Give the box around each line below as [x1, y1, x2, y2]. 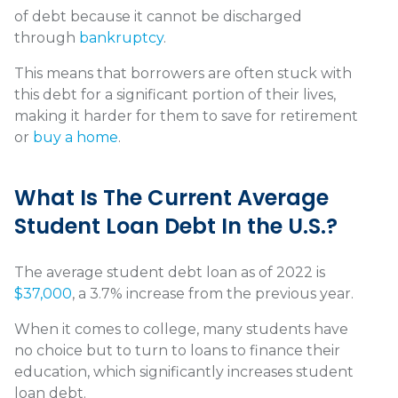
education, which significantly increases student [14, 363, 354, 381]
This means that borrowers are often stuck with [14, 65, 352, 83]
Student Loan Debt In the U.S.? [14, 211, 338, 242]
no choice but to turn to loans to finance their [14, 342, 340, 360]
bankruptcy [79, 29, 163, 47]
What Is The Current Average [14, 183, 329, 213]
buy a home [33, 129, 118, 147]
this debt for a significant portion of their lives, [14, 86, 336, 104]
